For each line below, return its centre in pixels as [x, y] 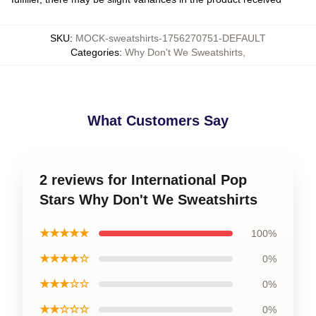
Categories [95, 52]
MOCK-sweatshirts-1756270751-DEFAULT [171, 38]
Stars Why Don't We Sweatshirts [148, 200]
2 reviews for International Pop [143, 180]
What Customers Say [158, 121]
